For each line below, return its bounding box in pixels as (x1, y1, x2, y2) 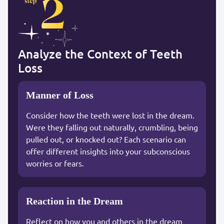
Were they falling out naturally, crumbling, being (26, 121, 198, 132)
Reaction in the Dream (26, 195, 123, 206)
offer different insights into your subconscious (26, 145, 190, 156)
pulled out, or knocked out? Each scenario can (26, 133, 186, 144)
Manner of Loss (26, 89, 93, 100)
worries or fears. (26, 157, 84, 168)
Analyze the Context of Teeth (18, 45, 182, 61)
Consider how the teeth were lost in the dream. (26, 109, 194, 120)
